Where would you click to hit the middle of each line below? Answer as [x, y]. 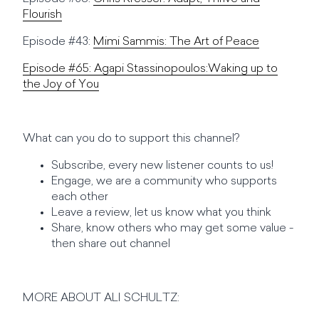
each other [80, 197]
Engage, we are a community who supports [164, 182]
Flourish [42, 15]
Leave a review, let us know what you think [161, 213]
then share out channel [111, 244]
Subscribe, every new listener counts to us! [163, 166]
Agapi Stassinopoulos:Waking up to [186, 69]
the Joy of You [61, 85]
